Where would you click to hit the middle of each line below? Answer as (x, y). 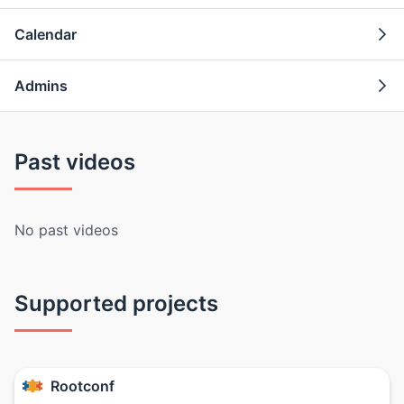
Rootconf (83, 386)
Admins (41, 86)
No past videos (66, 230)
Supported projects (116, 304)
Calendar (46, 35)
